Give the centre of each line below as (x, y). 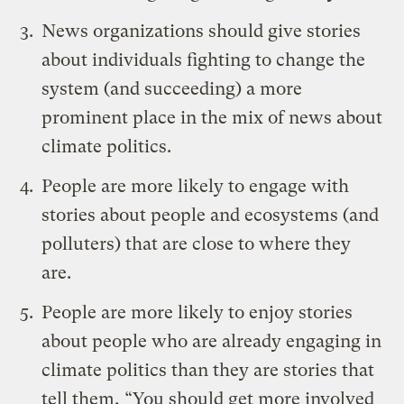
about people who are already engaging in (212, 342)
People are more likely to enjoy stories (197, 313)
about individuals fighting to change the (204, 60)
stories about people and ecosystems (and (211, 216)
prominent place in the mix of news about (212, 118)
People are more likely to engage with (196, 187)
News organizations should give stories (202, 32)
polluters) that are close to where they (197, 244)
